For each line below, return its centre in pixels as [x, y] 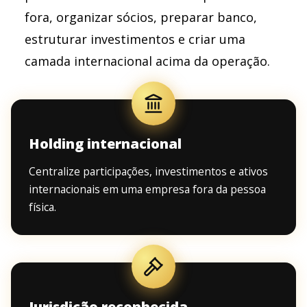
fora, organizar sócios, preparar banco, [141, 17]
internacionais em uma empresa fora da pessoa [147, 189]
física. [42, 207]
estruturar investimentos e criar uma [135, 39]
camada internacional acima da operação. [147, 61]
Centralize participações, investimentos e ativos [148, 172]
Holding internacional [105, 144]
